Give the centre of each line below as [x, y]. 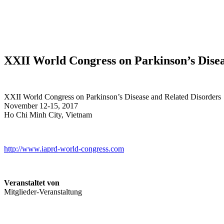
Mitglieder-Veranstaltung [43, 192]
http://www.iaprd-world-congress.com [64, 149]
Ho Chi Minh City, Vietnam [48, 115]
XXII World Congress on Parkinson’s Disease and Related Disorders [112, 97]
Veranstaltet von [32, 183]
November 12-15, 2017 [41, 106]
